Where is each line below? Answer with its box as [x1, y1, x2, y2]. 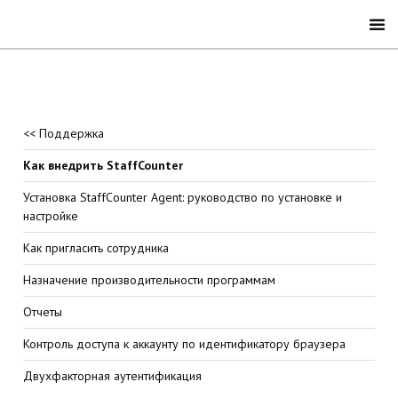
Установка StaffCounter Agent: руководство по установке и [23, 189, 343, 205]
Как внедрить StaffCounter [23, 157, 184, 173]
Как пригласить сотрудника [23, 240, 170, 256]
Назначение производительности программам [23, 272, 276, 288]
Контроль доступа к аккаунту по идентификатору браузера [23, 336, 346, 352]
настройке [23, 208, 79, 224]
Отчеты [23, 304, 63, 320]
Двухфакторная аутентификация [23, 368, 203, 384]
